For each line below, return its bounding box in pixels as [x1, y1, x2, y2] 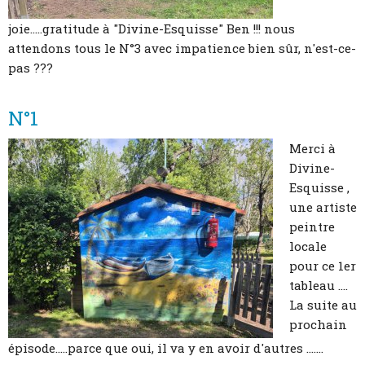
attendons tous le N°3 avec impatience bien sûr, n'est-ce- [8, 40, 356, 57]
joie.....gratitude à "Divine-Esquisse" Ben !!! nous [8, 20, 295, 37]
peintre [289, 218, 335, 235]
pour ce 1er [289, 257, 356, 274]
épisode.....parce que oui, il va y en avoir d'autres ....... [8, 339, 323, 356]
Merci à [289, 139, 336, 156]
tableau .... [289, 276, 348, 293]
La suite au [289, 296, 357, 313]
